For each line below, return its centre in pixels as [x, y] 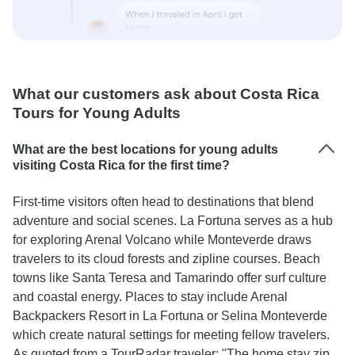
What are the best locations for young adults [145, 149]
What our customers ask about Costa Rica [166, 94]
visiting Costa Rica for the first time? [121, 165]
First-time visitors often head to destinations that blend [163, 202]
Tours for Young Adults [97, 113]
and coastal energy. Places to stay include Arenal [150, 297]
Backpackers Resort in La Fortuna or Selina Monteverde [170, 316]
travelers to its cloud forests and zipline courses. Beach [166, 259]
